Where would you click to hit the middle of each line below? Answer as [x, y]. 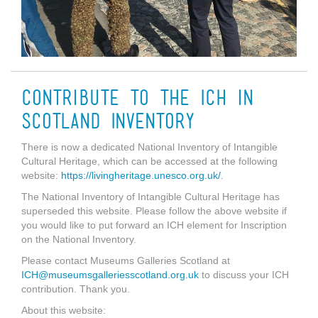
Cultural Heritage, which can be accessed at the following [149, 161]
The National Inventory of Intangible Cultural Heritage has [150, 197]
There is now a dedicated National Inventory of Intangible [149, 147]
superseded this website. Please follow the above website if [154, 211]
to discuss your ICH [244, 275]
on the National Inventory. [79, 240]
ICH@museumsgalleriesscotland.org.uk [110, 275]
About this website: [64, 311]
